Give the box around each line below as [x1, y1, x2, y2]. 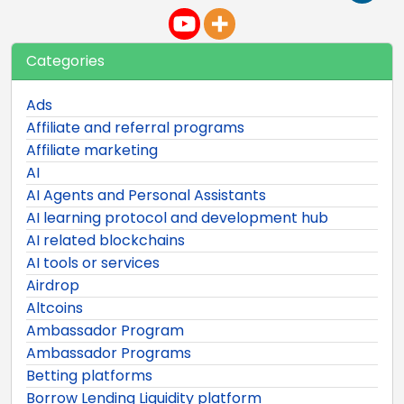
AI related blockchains [26, 229, 185, 251]
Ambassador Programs [26, 342, 191, 363]
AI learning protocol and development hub [26, 207, 328, 228]
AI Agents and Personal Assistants [26, 184, 266, 206]
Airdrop [26, 274, 79, 296]
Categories [26, 50, 105, 71]
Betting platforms [26, 364, 152, 386]
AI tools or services [26, 252, 160, 273]
